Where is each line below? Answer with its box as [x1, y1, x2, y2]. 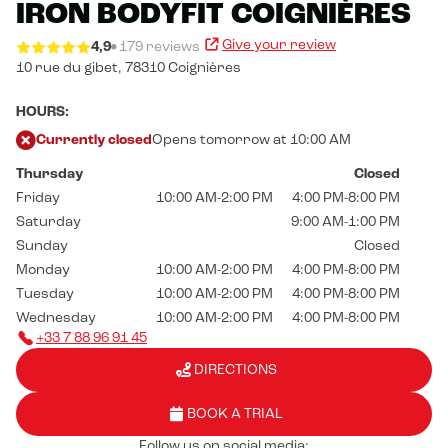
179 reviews [119, 39, 200, 54]
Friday [16, 191, 60, 206]
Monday [16, 263, 70, 278]
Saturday [16, 215, 81, 230]
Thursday [16, 167, 83, 182]
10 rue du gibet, [16, 61, 122, 76]
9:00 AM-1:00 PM [291, 215, 400, 230]
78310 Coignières [125, 61, 241, 76]
